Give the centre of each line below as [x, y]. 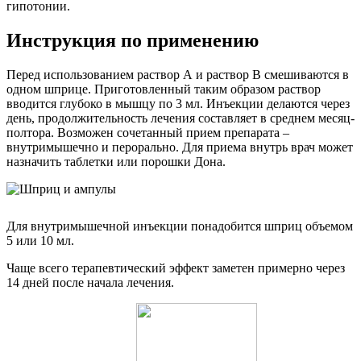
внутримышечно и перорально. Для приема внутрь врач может [180, 147]
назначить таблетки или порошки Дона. [116, 161]
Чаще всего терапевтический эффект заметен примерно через [176, 268]
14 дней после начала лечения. [90, 282]
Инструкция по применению [133, 40]
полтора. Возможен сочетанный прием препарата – [148, 132]
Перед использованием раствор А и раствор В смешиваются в [178, 74]
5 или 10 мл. [40, 240]
